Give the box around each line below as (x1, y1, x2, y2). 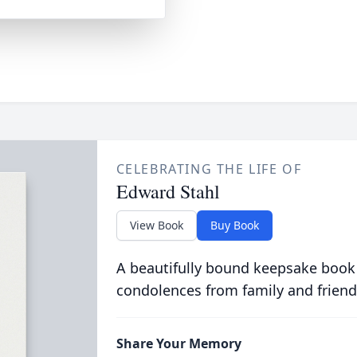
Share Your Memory (116, 335, 241, 352)
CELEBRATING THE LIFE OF (116, 160, 302, 178)
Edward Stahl (116, 178, 220, 204)
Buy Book (210, 218, 259, 233)
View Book (129, 218, 183, 233)
